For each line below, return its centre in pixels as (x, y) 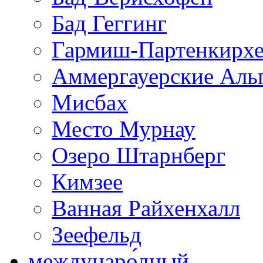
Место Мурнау (124, 129)
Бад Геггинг (109, 23)
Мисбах (90, 102)
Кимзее (87, 182)
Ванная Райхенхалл (146, 208)
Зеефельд (97, 235)
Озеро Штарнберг (139, 155)
